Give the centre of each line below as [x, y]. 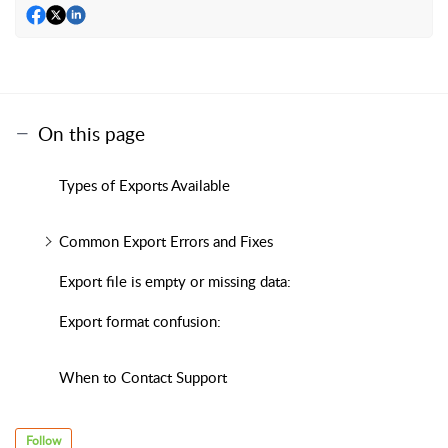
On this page [91, 134]
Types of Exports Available [144, 185]
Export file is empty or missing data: [174, 281]
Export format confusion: [139, 321]
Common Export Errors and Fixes [165, 241]
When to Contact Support [142, 377]
